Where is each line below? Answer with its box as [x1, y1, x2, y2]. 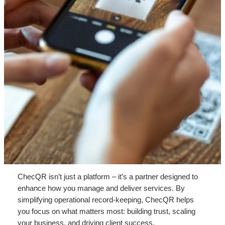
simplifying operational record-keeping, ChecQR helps [17, 196, 194, 204]
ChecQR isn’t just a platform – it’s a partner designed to [17, 173, 198, 181]
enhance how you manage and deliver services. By [17, 184, 185, 193]
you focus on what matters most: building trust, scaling [17, 207, 195, 216]
